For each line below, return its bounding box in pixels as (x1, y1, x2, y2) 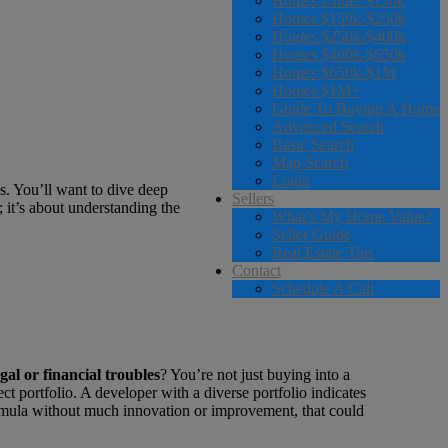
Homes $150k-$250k (272, 10, 406, 27)
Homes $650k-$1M (272, 64, 396, 81)
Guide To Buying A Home (272, 100, 440, 117)
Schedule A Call (272, 280, 374, 297)
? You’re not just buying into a (160, 366, 350, 383)
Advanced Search (272, 118, 384, 135)
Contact (232, 262, 281, 279)
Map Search (272, 154, 348, 171)
